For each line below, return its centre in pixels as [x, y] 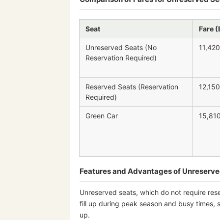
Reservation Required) [121, 57]
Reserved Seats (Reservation [132, 86]
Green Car [102, 115]
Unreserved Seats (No [121, 47]
